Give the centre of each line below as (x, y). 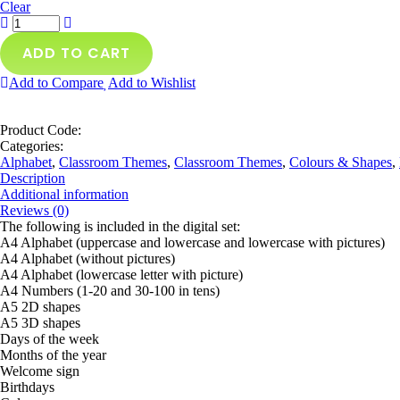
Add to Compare (56, 83)
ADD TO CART (76, 53)
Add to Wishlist (152, 83)
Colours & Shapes (341, 162)
